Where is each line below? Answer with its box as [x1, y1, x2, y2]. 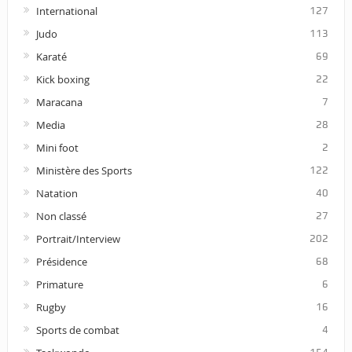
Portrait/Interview [35, 232, 120, 247]
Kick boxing [35, 72, 90, 87]
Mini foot [35, 141, 79, 156]
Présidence [35, 255, 87, 269]
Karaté [35, 49, 67, 64]
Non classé [35, 209, 86, 224]
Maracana [35, 95, 82, 110]
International [35, 4, 97, 19]
